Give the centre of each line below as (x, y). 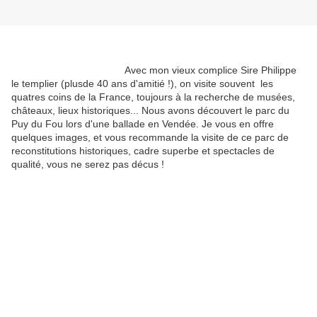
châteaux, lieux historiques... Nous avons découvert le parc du (150, 111)
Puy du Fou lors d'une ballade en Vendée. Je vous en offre (143, 124)
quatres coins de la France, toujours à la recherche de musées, (153, 97)
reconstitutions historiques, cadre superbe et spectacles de (143, 151)
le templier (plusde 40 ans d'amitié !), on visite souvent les (142, 84)
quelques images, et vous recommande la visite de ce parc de (150, 138)
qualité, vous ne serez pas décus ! (88, 165)
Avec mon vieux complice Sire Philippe (154, 70)
